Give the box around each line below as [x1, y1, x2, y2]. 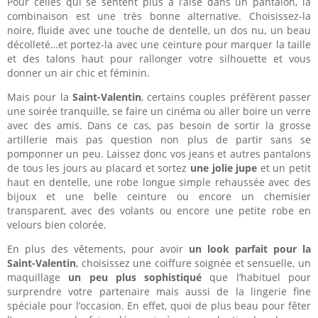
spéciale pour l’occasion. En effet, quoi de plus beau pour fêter [7, 299, 311, 313]
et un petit [257, 161, 312, 175]
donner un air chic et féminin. [7, 66, 150, 80]
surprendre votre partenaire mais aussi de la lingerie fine [7, 285, 311, 299]
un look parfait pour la [189, 242, 311, 256]
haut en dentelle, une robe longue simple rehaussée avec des [7, 175, 311, 190]
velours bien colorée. [7, 218, 106, 232]
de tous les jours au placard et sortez [7, 161, 190, 175]
